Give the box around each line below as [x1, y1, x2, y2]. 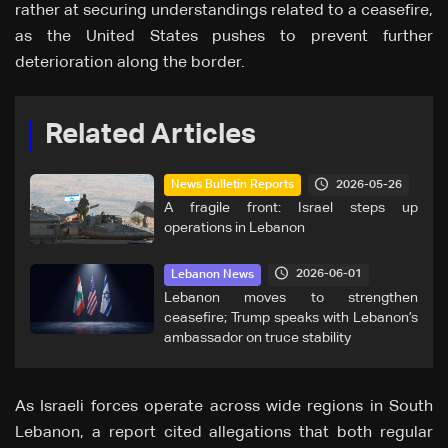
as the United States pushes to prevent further [15, 29, 433, 46]
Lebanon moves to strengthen [164, 290, 418, 305]
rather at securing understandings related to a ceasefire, [15, 3, 433, 20]
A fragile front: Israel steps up [164, 201, 418, 216]
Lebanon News [171, 268, 255, 281]
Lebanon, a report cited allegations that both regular [15, 424, 433, 441]
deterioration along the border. [15, 55, 245, 72]
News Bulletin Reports [171, 179, 295, 192]
